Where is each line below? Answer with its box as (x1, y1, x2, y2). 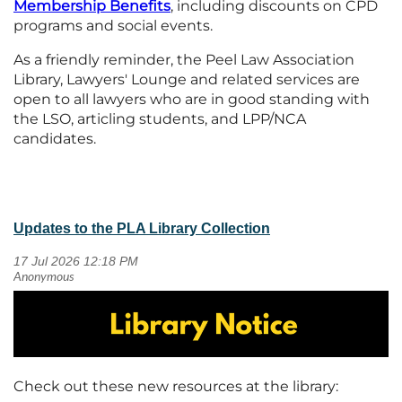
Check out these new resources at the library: (13, 378, 338, 396)
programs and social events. (13, 16, 213, 34)
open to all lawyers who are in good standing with (13, 90, 370, 108)
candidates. (13, 129, 96, 147)
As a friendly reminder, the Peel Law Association (13, 50, 354, 68)
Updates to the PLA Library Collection (13, 220, 270, 236)
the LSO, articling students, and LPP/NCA (13, 109, 306, 127)
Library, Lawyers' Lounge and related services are (13, 70, 360, 88)
